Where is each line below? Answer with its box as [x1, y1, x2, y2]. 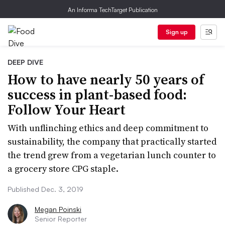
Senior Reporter [35, 214, 87, 223]
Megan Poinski [35, 205, 81, 213]
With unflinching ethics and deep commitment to [8, 122, 208, 134]
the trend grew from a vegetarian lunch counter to [8, 149, 216, 161]
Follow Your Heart [8, 100, 126, 119]
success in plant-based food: [8, 85, 187, 104]
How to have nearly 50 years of [8, 70, 204, 89]
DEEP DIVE [8, 58, 43, 66]
